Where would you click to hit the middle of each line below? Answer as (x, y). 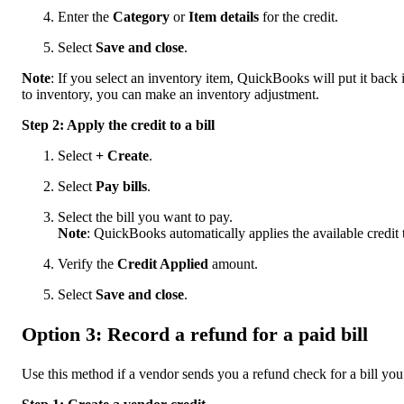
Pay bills (121, 187)
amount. (235, 264)
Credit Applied (165, 264)
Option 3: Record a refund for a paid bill (195, 335)
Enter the (85, 17)
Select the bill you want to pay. (145, 217)
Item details (224, 17)
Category (143, 17)
